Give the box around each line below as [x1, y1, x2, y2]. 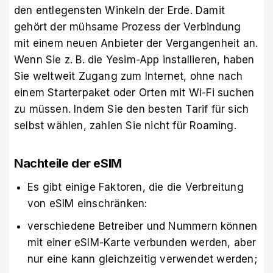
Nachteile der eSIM [14, 156, 122, 171]
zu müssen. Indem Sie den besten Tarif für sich [14, 102, 249, 115]
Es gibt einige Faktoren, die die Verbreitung [27, 181, 244, 194]
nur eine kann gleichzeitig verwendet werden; [27, 253, 257, 266]
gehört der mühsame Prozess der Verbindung [14, 20, 241, 33]
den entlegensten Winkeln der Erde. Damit [14, 4, 225, 16]
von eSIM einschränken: [27, 197, 147, 210]
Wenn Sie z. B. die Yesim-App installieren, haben [14, 53, 255, 66]
